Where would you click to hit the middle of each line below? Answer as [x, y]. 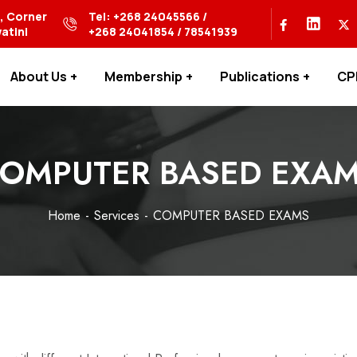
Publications [260, 76]
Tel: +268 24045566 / [147, 16]
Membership [144, 76]
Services [117, 216]
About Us [39, 76]
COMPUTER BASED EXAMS [231, 216]
